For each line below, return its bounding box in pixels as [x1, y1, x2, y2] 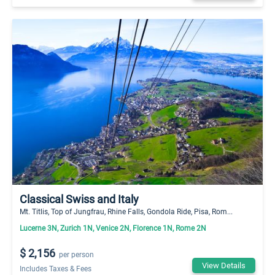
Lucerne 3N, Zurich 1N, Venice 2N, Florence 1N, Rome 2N [20, 223, 206, 233]
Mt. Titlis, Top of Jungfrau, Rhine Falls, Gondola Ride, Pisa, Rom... [20, 206, 233, 217]
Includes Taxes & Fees [20, 263, 91, 273]
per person [59, 249, 95, 260]
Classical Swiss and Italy [20, 192, 139, 207]
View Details [202, 260, 246, 271]
